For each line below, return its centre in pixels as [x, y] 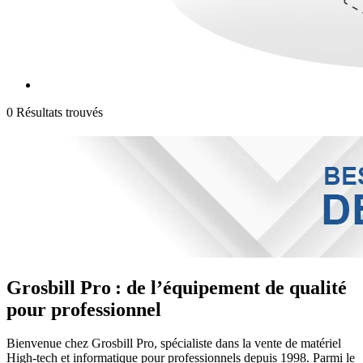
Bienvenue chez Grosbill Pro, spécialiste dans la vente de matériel [174, 344]
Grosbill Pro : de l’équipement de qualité [177, 287]
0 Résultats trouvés [55, 112]
